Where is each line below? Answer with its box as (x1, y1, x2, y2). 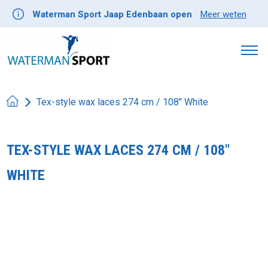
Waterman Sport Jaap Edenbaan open (32, 8, 192, 20)
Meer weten (200, 8, 246, 20)
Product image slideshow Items (6, 206, 141, 218)
